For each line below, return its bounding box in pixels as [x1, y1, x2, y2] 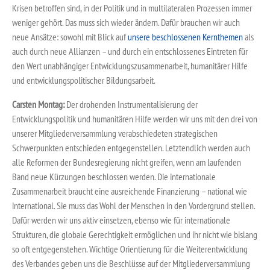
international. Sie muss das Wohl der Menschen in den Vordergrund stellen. [12, 199, 255, 212]
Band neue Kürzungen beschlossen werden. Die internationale [12, 171, 216, 183]
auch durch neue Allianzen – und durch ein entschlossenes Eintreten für [12, 45, 248, 57]
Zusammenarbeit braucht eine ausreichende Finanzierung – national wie [12, 185, 247, 198]
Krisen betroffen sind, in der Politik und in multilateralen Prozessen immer [12, 1, 252, 14]
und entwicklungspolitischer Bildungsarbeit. [12, 74, 155, 86]
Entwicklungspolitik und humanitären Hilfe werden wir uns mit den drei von [12, 113, 257, 125]
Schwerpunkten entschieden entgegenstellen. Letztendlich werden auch [12, 142, 250, 154]
